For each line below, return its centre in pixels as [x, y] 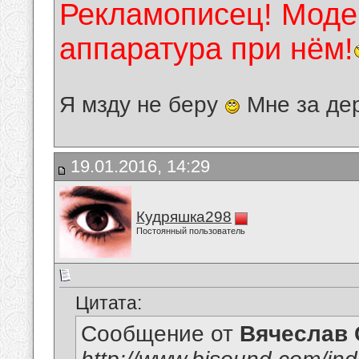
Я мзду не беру [142, 105]
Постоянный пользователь [191, 231]
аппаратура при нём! [206, 49]
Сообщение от [160, 334]
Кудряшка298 [184, 217]
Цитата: [109, 303]
